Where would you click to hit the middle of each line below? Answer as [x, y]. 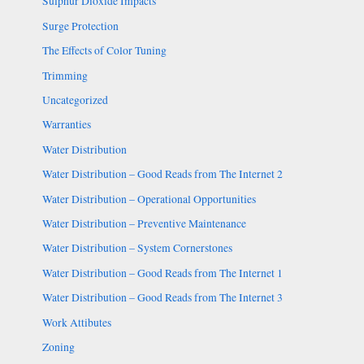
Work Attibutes [76, 322]
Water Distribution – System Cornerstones [137, 248]
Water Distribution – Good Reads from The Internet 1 [162, 273]
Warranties [66, 125]
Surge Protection [80, 26]
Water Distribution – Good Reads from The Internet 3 [162, 298]
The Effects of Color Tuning [104, 51]
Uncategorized [75, 100]
